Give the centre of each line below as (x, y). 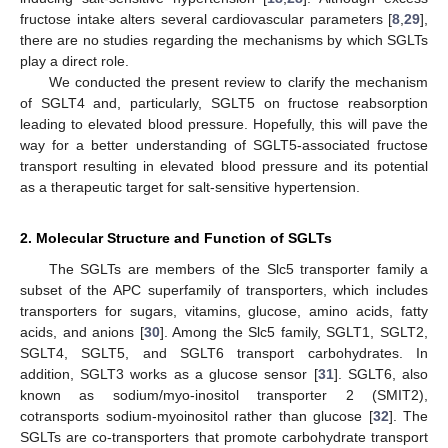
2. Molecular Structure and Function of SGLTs (176, 237)
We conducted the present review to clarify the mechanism (238, 81)
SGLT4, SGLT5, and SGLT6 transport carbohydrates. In (224, 352)
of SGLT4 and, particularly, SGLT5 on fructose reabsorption (224, 102)
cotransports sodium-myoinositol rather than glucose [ (196, 415)
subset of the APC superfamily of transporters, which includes (224, 289)
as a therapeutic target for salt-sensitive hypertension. (190, 186)
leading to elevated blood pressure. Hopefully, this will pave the (224, 123)
